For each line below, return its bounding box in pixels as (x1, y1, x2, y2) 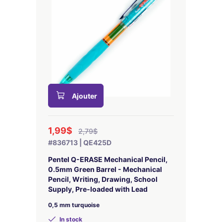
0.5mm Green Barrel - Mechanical (48, 165, 162, 173)
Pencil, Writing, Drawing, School (48, 175, 158, 183)
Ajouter (72, 92, 97, 100)
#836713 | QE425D (48, 138, 111, 147)
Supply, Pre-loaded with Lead (48, 185, 148, 193)
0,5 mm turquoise (48, 201, 100, 209)
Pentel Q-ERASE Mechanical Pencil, (48, 155, 167, 164)
